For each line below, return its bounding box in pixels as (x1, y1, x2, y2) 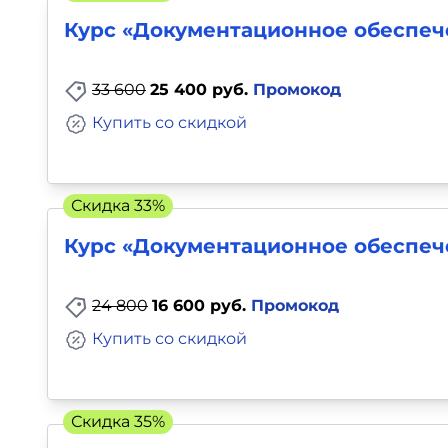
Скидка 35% (71, 412, 165, 431)
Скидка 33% (71, 196, 165, 215)
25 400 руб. (150, 80, 253, 100)
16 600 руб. (152, 296, 251, 316)
